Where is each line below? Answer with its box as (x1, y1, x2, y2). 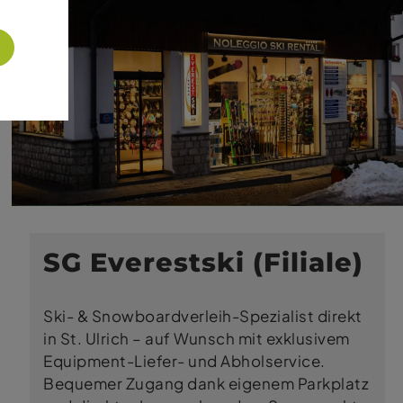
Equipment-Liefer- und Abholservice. (43, 351, 326, 371)
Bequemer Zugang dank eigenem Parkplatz (43, 373, 370, 393)
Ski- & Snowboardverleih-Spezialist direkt (43, 306, 363, 326)
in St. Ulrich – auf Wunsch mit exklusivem (43, 328, 350, 348)
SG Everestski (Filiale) (43, 245, 364, 278)
